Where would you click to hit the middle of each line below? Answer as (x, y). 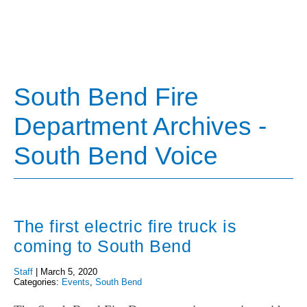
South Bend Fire (106, 97)
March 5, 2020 (69, 272)
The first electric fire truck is (125, 226)
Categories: (38, 282)
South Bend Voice (116, 156)
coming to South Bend (102, 246)
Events (76, 282)
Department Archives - (140, 126)
